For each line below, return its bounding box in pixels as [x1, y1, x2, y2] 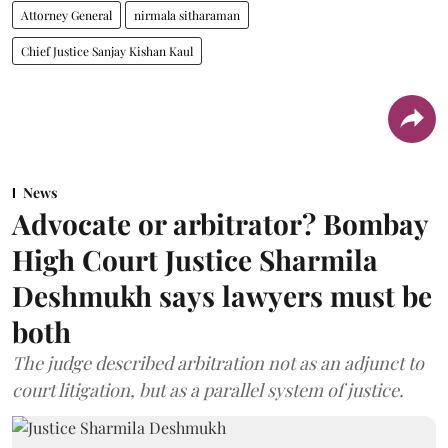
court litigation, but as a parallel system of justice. [12, 377, 404, 402]
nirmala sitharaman [134, 6, 240, 23]
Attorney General [21, 6, 112, 23]
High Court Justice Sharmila [12, 240, 378, 278]
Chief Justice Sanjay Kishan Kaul [21, 42, 193, 59]
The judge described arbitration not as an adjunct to [12, 350, 424, 375]
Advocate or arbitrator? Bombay [12, 204, 428, 242]
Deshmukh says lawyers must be [12, 276, 432, 314]
